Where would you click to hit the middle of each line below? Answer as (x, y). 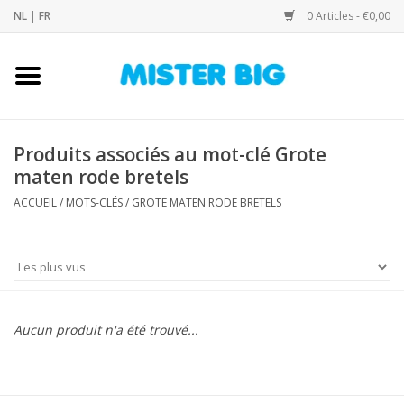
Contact (37, 239)
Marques (39, 290)
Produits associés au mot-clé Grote (170, 154)
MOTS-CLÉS (94, 202)
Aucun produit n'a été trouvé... (106, 329)
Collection (42, 138)
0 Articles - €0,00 (347, 16)
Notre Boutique (59, 189)
